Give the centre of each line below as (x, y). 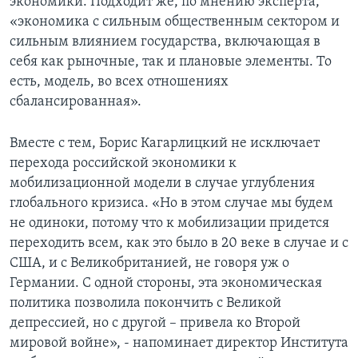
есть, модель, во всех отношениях (119, 82)
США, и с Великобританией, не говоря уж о (149, 264)
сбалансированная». (76, 102)
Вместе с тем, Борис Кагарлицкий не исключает (165, 144)
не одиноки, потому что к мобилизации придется (169, 224)
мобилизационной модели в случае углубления (162, 184)
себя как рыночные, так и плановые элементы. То (171, 62)
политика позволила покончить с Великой (145, 304)
